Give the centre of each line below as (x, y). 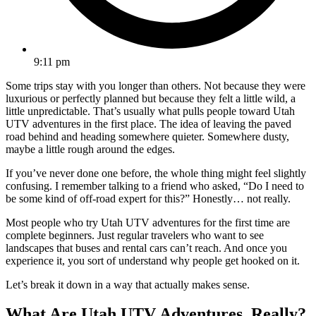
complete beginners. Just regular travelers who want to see (135, 235)
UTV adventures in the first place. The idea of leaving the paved (148, 123)
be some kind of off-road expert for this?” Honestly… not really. (148, 198)
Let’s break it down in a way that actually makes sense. (128, 284)
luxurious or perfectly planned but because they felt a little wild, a (151, 98)
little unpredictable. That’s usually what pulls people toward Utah (150, 111)
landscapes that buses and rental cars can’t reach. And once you (146, 248)
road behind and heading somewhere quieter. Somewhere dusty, (147, 136)
